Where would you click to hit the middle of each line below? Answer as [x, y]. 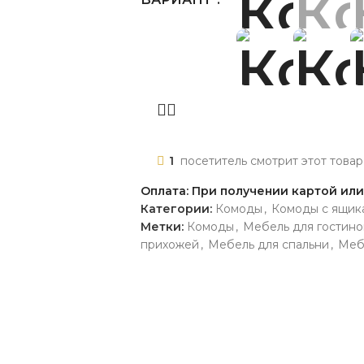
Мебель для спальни [269, 244]
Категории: [176, 208]
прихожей [170, 244]
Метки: [162, 226]
